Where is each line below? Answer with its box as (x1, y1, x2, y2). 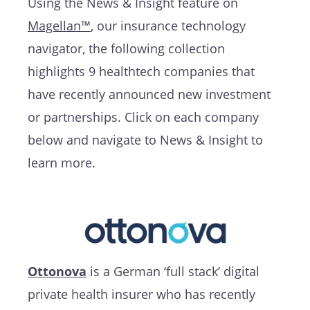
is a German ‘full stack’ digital (86, 262, 259, 280)
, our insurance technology (91, 17, 246, 35)
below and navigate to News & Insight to (28, 131, 263, 149)
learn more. (28, 154, 95, 172)
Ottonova (28, 262, 86, 280)
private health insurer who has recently (28, 285, 255, 302)
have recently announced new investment (28, 86, 271, 103)
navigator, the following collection (28, 40, 225, 57)
